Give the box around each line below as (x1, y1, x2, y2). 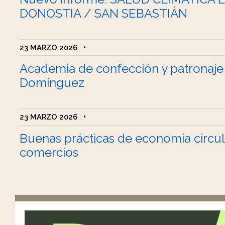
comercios (20, 145, 79, 160)
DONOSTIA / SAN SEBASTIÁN (20, 6, 188, 21)
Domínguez (20, 75, 85, 90)
